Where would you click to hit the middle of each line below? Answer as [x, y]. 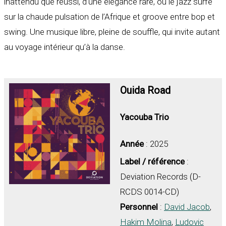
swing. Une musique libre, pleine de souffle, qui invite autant [112, 32]
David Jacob [187, 207]
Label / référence [152, 162]
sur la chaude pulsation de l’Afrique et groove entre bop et [109, 16]
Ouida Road [145, 90]
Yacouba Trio [145, 117]
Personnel [139, 207]
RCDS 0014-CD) [150, 192]
